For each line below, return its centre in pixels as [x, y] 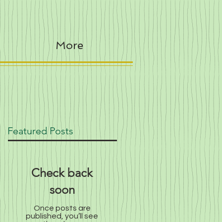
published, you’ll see [62, 216]
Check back [62, 173]
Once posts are [62, 208]
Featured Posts [40, 131]
